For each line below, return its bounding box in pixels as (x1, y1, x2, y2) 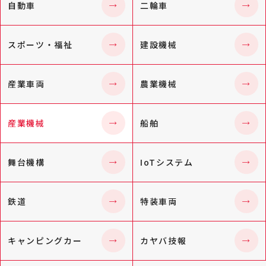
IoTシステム (140, 156, 194, 168)
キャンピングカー (8, 234, 83, 246)
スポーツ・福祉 (8, 38, 73, 50)
